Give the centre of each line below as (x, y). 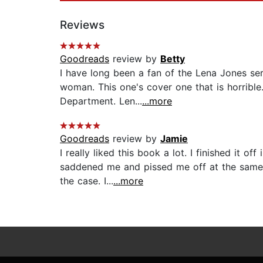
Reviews (82, 25)
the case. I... (87, 181)
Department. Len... (101, 101)
